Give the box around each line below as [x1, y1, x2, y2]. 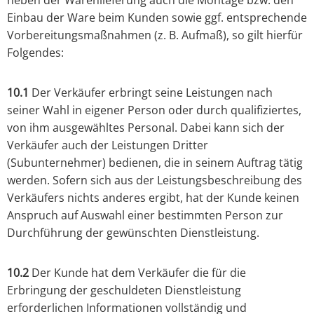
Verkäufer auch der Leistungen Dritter [7, 137, 208, 153]
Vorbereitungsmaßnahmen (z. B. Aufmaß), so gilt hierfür [7, 27, 303, 43]
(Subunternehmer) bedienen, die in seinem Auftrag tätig [7, 155, 303, 171]
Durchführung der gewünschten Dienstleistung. [7, 225, 259, 241]
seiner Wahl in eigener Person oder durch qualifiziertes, [7, 102, 301, 118]
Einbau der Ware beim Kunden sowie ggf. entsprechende [7, 10, 307, 26]
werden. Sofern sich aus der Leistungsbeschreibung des [7, 172, 302, 189]
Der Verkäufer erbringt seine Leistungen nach [29, 85, 273, 101]
